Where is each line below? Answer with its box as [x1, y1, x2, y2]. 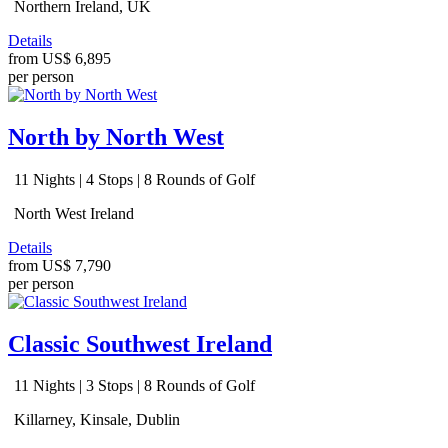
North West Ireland [10, 204, 134, 222]
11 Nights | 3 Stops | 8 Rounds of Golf [10, 377, 255, 395]
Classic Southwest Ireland [8, 330, 272, 357]
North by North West [8, 123, 224, 150]
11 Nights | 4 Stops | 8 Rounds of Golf [10, 170, 255, 188]
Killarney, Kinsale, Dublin [10, 411, 180, 429]
